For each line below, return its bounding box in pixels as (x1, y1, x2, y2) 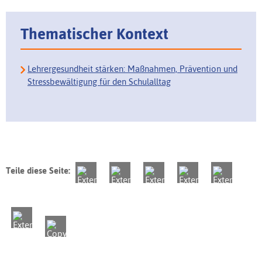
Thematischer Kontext (20, 25, 168, 43)
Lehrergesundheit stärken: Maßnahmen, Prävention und (27, 64, 237, 74)
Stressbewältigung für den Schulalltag (27, 77, 171, 87)
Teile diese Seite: (6, 166, 70, 176)
